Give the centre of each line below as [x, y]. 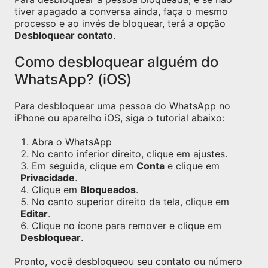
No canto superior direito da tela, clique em [130, 202]
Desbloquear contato [64, 35]
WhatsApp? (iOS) [73, 79]
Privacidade [48, 178]
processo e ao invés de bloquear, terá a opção [120, 23]
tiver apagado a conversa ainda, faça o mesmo [121, 11]
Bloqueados [108, 190]
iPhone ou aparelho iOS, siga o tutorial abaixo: [119, 118]
